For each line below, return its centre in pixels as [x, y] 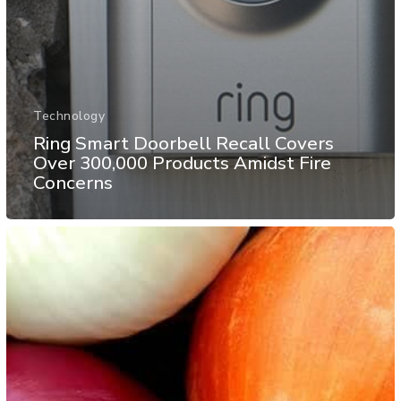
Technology [69, 115]
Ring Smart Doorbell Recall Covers [183, 143]
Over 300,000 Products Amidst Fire [182, 162]
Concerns [73, 182]
